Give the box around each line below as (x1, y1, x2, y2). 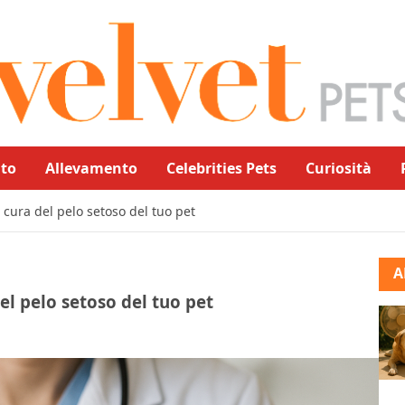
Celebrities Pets (166, 158, 277, 178)
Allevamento (45, 158, 137, 178)
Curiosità (306, 158, 372, 178)
